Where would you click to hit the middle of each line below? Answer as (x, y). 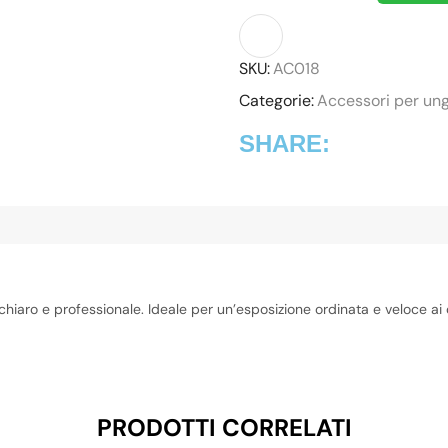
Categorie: (276, 100)
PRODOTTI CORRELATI (224, 427)
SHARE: (284, 143)
